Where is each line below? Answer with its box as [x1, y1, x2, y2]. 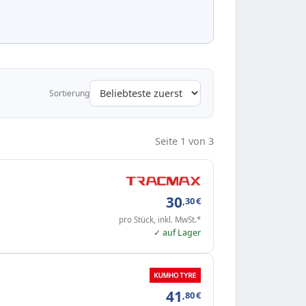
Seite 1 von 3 [155, 134, 214, 148]
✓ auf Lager [154, 226, 201, 238]
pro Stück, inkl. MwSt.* [119, 214, 201, 225]
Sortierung [49, 87, 89, 99]
